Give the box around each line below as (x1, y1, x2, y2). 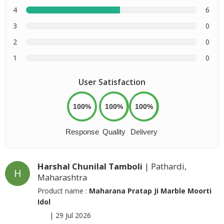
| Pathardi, (142, 160, 186, 172)
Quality (102, 127, 125, 136)
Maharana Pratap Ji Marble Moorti (89, 186, 211, 195)
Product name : (37, 186, 89, 195)
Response (65, 127, 99, 136)
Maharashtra (37, 171, 87, 183)
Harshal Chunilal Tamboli (37, 160, 142, 172)
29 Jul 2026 (55, 210, 91, 220)
